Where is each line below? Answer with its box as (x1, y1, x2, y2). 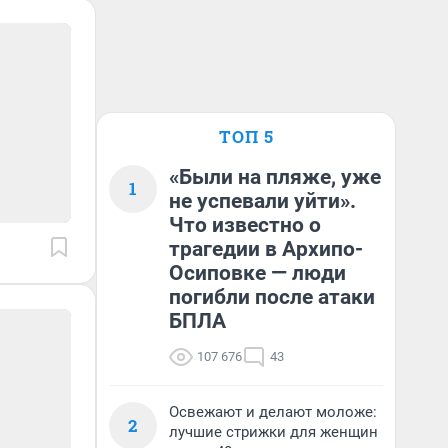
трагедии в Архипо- (169, 237, 363, 261)
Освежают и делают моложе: (169, 403, 377, 421)
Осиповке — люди (169, 261, 346, 285)
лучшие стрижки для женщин (169, 423, 378, 441)
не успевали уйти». (169, 189, 356, 213)
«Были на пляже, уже (169, 165, 381, 189)
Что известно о (169, 213, 321, 237)
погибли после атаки (169, 285, 375, 309)
